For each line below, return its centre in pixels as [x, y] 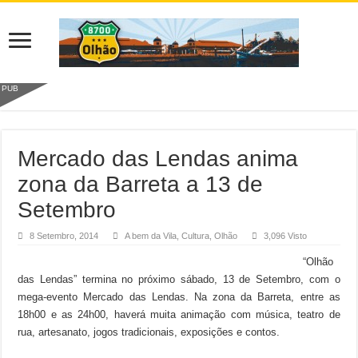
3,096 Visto [286, 236]
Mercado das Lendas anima [158, 159]
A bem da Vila [151, 236]
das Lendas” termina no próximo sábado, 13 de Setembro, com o [179, 279]
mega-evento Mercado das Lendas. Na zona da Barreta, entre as [179, 297]
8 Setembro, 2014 [64, 236]
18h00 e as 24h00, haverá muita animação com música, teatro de [179, 314]
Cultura [196, 236]
